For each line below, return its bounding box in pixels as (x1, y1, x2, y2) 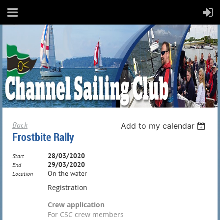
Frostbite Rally (12, 130, 74, 144)
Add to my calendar (121, 121, 195, 131)
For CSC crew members (48, 210, 124, 219)
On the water (48, 169, 87, 178)
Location (12, 170, 33, 177)
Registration (48, 183, 87, 192)
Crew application (48, 200, 105, 209)
